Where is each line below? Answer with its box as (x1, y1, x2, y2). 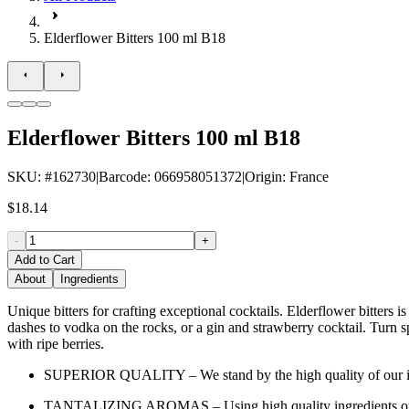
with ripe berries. (7, 335, 104, 351)
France (289, 168, 329, 184)
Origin (245, 168, 282, 184)
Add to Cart (15, 252, 75, 267)
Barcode (99, 168, 147, 184)
